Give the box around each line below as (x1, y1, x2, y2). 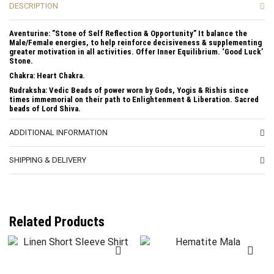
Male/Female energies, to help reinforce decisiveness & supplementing (9, 37, 262, 47)
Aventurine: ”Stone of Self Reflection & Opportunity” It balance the (9, 28, 247, 38)
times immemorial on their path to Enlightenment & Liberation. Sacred (9, 94, 259, 104)
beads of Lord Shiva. (9, 103, 81, 113)
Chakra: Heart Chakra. (9, 70, 85, 80)
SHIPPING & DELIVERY (9, 155, 86, 165)
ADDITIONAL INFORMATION (9, 127, 108, 137)
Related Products (9, 213, 105, 229)
